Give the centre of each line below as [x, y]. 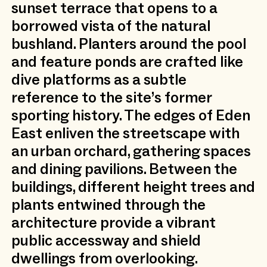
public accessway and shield [106, 240]
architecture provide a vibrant [113, 222]
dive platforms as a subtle [99, 79]
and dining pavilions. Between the [124, 169]
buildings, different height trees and [133, 187]
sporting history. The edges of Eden [131, 115]
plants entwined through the [108, 204]
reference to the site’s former [111, 97]
